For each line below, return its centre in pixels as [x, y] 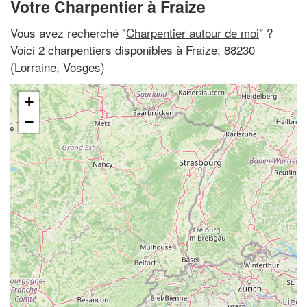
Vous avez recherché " [68, 32]
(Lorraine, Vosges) [58, 66]
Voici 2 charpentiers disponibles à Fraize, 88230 [133, 49]
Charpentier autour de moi [193, 32]
